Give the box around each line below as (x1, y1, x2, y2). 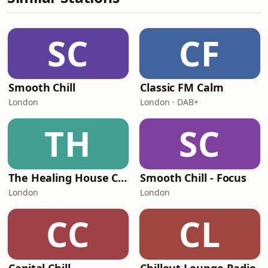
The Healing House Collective (118, 170, 127, 185)
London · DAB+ (140, 96, 199, 108)
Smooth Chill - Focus (140, 170, 247, 185)
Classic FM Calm (140, 80, 224, 95)
